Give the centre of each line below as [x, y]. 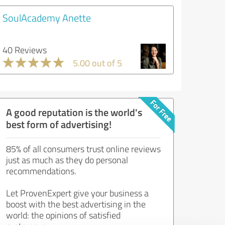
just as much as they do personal [67, 160]
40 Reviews [25, 50]
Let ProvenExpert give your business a [77, 193]
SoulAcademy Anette [47, 18]
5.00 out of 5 [97, 63]
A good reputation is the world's [74, 112]
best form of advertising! [59, 124]
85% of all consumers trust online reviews [83, 149]
